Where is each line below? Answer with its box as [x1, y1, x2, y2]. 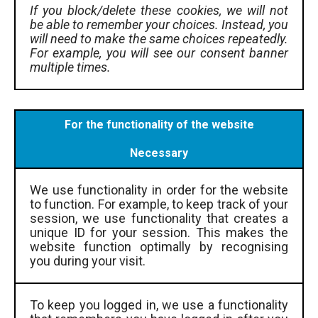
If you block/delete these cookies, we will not [30, 3, 288, 18]
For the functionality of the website [64, 117, 254, 131]
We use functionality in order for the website [30, 182, 288, 197]
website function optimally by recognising [30, 238, 288, 254]
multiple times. [30, 60, 111, 75]
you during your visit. [30, 253, 146, 268]
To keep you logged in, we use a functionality [30, 297, 288, 312]
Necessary [130, 146, 188, 160]
